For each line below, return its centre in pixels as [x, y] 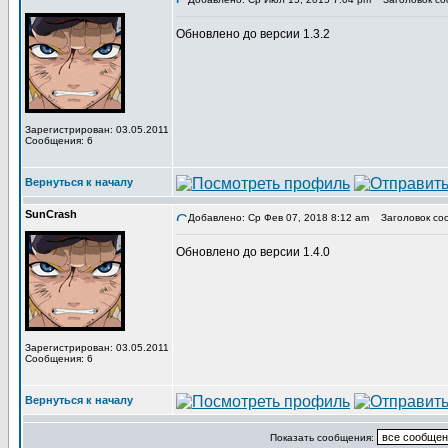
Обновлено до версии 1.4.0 [253, 252]
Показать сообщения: [323, 437]
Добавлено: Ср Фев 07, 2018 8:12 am [278, 217]
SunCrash [51, 214]
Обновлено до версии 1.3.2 [253, 34]
